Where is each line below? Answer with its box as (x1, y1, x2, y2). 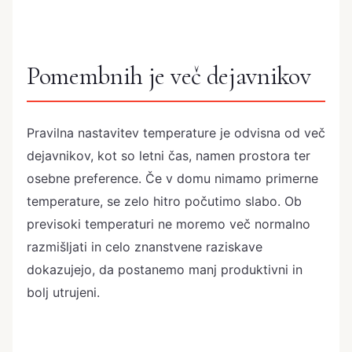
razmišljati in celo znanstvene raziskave (27, 239, 262, 255)
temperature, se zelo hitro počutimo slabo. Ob (27, 193, 302, 210)
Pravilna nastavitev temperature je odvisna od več (27, 125, 325, 141)
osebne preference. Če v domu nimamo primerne (27, 170, 318, 187)
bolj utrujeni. (27, 284, 100, 301)
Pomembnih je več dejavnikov (27, 60, 311, 91)
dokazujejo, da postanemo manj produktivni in (27, 262, 302, 278)
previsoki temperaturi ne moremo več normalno (27, 216, 310, 233)
